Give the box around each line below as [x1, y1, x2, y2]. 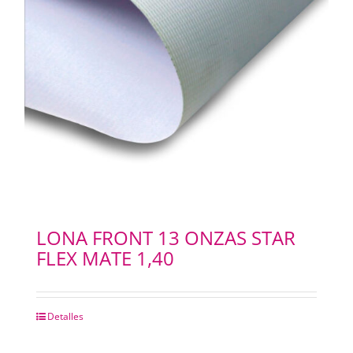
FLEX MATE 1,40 [35, 245, 174, 272]
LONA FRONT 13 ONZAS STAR [35, 225, 295, 251]
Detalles [46, 310, 84, 324]
